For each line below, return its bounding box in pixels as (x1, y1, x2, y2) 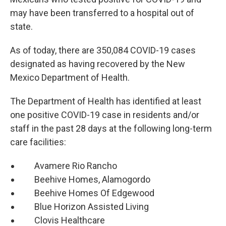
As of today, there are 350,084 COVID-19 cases (10, 45, 196, 56)
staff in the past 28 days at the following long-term (10, 123, 212, 134)
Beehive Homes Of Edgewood (20, 188, 154, 199)
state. (10, 21, 33, 32)
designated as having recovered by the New (10, 59, 185, 70)
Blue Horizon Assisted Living (20, 201, 149, 212)
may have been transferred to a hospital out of (10, 8, 194, 19)
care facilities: (10, 137, 66, 148)
